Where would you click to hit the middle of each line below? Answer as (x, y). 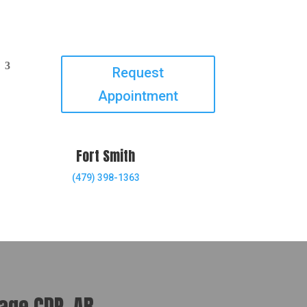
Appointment (138, 96)
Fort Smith (106, 156)
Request (138, 72)
